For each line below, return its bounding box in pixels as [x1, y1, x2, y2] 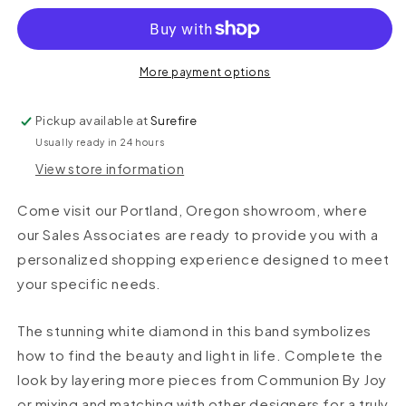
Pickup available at [35, 113, 151, 129]
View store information [35, 160, 185, 178]
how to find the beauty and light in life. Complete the [17, 346, 383, 364]
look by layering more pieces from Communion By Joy [17, 371, 388, 389]
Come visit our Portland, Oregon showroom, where [17, 201, 368, 219]
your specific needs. [17, 275, 161, 293]
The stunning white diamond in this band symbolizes [17, 322, 372, 340]
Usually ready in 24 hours [35, 137, 165, 149]
